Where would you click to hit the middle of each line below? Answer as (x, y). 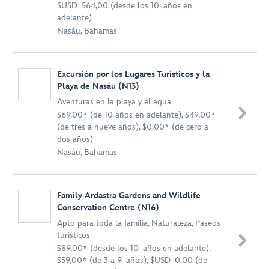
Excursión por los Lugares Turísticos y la (133, 74)
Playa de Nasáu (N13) (98, 86)
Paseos (208, 223)
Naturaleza (171, 223)
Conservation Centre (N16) (108, 207)
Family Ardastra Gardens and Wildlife (129, 195)
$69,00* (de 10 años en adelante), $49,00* (136, 115)
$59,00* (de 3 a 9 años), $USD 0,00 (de (132, 260)
